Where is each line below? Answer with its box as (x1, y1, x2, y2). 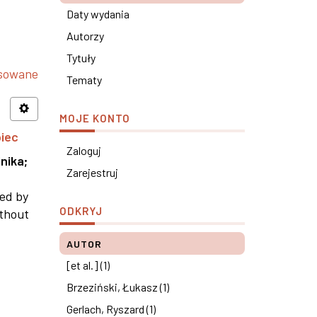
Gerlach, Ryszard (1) (66, 302, 156, 316)
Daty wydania (66, 7, 129, 21)
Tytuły (66, 51, 96, 64)
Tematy (66, 73, 102, 86)
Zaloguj (66, 144, 101, 157)
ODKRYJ (59, 204, 103, 217)
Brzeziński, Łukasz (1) (66, 280, 169, 294)
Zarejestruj (66, 166, 118, 179)
